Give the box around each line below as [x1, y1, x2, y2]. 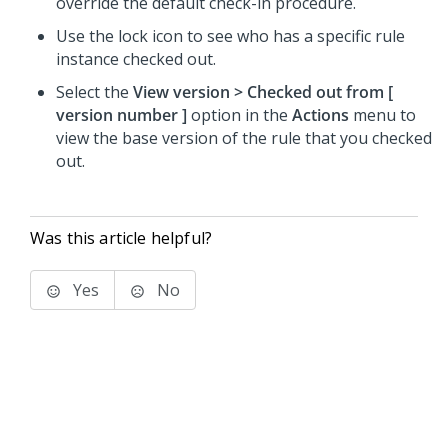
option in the [187, 104, 292, 126]
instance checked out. [56, 48, 216, 70]
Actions [292, 104, 349, 126]
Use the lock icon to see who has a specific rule [56, 25, 405, 47]
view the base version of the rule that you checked [56, 127, 432, 149]
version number [56, 104, 178, 126]
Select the [56, 81, 133, 103]
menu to [349, 104, 416, 126]
